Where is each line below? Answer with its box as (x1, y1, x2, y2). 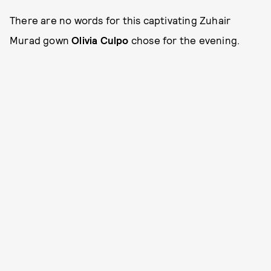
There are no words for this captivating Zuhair (10, 14, 231, 27)
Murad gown (10, 34, 72, 47)
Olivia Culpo (71, 34, 131, 47)
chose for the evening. (131, 34, 240, 47)
